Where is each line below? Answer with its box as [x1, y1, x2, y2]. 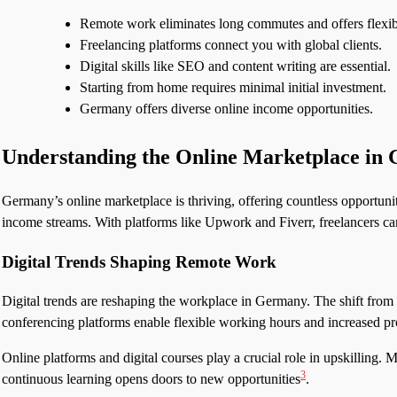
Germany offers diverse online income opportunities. [80, 101, 373, 117]
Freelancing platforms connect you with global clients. [80, 37, 382, 53]
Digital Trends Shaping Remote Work [2, 252, 276, 271]
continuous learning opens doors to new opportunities [2, 371, 300, 387]
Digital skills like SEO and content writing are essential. [80, 58, 391, 74]
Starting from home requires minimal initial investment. [80, 80, 386, 96]
